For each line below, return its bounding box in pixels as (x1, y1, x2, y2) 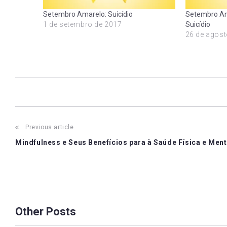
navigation (15, 142, 88, 162)
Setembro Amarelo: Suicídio (43, 10, 133, 18)
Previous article (25, 123, 74, 131)
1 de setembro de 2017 (43, 20, 122, 28)
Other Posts (15, 205, 76, 218)
